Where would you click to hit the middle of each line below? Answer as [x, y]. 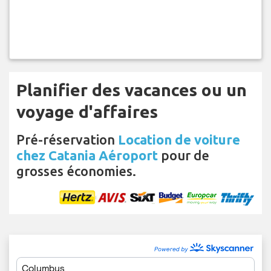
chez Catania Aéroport [87, 155]
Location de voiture [179, 140]
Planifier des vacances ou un [132, 90]
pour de [184, 155]
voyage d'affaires [87, 112]
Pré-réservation [67, 140]
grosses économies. [76, 171]
